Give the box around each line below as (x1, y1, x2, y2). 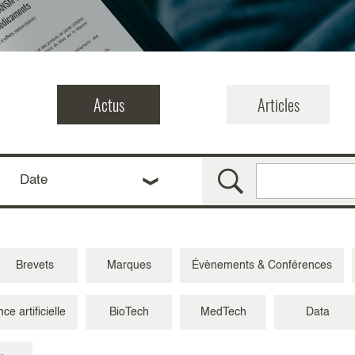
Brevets (15, 260, 54, 272)
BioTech (109, 307, 149, 319)
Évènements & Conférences (192, 260, 332, 272)
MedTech (200, 307, 246, 319)
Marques (106, 260, 151, 272)
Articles (257, 93, 300, 117)
